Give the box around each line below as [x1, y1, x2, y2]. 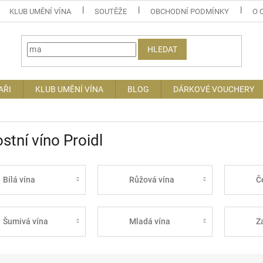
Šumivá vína [2, 216, 48, 226]
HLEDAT [147, 45, 178, 55]
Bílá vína [2, 174, 35, 184]
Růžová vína [129, 174, 175, 184]
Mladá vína [129, 216, 171, 226]
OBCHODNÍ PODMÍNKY [150, 6, 230, 16]
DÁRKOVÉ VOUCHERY [173, 85, 254, 94]
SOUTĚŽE [95, 6, 127, 16]
